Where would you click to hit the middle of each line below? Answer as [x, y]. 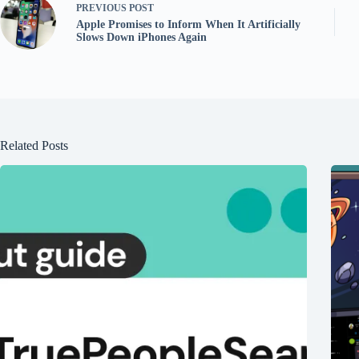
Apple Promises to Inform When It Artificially [188, 24]
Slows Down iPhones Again [141, 37]
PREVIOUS [103, 8]
